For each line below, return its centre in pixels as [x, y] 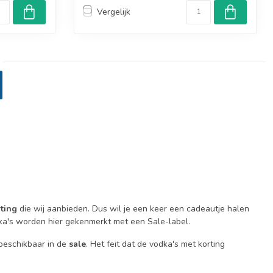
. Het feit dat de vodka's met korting [155, 244]
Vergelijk [114, 12]
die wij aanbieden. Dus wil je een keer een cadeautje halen [133, 208]
